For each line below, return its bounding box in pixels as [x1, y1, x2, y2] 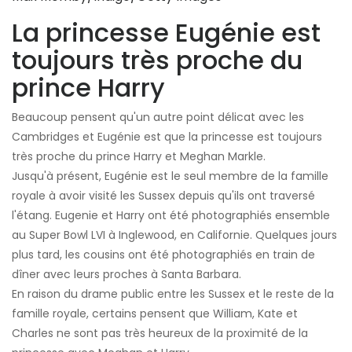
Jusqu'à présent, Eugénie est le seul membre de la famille [12, 168, 328, 185]
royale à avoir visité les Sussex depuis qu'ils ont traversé [12, 188, 315, 204]
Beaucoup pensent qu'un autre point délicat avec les [12, 109, 304, 126]
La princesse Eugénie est [12, 15, 321, 51]
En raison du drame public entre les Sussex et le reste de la [12, 286, 334, 302]
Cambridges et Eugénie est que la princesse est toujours [12, 129, 322, 145]
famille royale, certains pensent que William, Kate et [12, 306, 298, 322]
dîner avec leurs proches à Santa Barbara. [12, 266, 241, 283]
